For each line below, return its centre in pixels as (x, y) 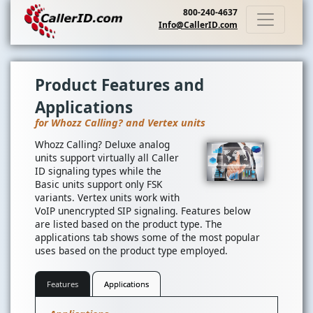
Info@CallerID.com (198, 25)
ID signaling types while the (98, 171)
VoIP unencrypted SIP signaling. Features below (143, 211)
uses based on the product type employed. (131, 251)
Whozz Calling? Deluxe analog (102, 145)
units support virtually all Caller (107, 158)
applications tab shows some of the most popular (147, 238)
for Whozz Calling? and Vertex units (120, 123)
